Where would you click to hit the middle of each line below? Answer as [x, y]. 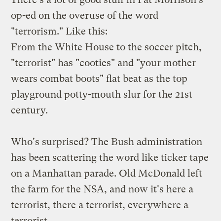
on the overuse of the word [97, 15]
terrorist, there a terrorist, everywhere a [100, 205]
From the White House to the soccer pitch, [107, 47]
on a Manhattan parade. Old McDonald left [107, 173]
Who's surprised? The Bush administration [107, 142]
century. [30, 110]
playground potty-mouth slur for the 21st [102, 94]
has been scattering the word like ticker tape [110, 157]
